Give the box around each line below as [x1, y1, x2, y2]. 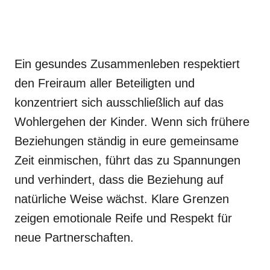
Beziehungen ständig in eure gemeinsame [14, 134, 239, 148]
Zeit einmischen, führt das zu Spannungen [14, 154, 240, 167]
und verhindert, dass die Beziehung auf [14, 173, 224, 186]
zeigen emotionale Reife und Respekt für [14, 212, 232, 225]
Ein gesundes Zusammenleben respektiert [14, 57, 240, 71]
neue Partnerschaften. [14, 231, 134, 244]
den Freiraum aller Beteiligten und [14, 77, 195, 90]
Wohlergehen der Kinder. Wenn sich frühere [14, 115, 250, 128]
